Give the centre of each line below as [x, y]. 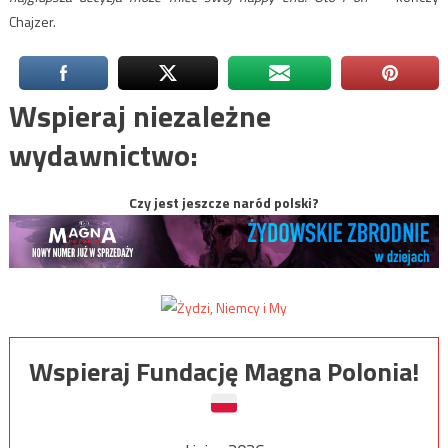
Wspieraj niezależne [139, 115]
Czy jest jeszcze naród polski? [224, 202]
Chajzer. [32, 21]
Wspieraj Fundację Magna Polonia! [224, 371]
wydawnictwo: [103, 154]
